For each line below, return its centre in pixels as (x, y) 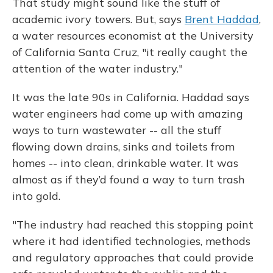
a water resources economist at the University (133, 36)
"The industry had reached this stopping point (133, 225)
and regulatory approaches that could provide (133, 258)
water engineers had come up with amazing (128, 114)
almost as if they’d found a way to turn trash (129, 180)
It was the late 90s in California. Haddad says (131, 97)
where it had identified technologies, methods (131, 241)
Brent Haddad (222, 19)
